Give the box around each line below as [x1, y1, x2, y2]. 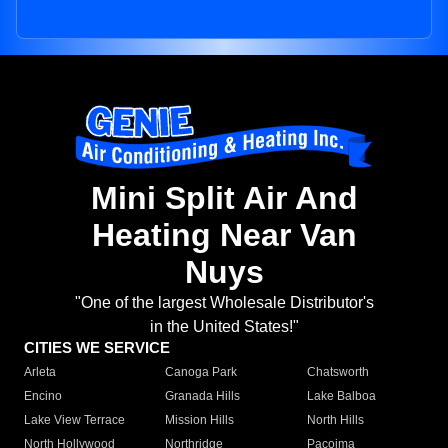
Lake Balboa [306, 389, 376, 404]
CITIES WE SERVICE [24, 339, 170, 357]
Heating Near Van [91, 217, 357, 254]
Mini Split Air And [90, 180, 358, 217]
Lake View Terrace [24, 413, 125, 428]
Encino [24, 389, 62, 404]
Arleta [24, 365, 56, 380]
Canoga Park [165, 365, 238, 380]
